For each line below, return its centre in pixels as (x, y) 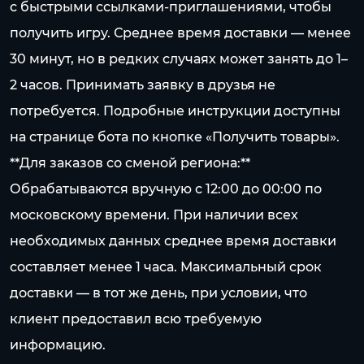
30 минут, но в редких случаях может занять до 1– (179, 59)
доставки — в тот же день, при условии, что (158, 293)
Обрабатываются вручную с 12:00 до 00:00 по (166, 189)
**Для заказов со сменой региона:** (130, 163)
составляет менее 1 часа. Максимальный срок (166, 267)
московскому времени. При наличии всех (154, 215)
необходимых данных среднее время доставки (173, 241)
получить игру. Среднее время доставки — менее (180, 33)
